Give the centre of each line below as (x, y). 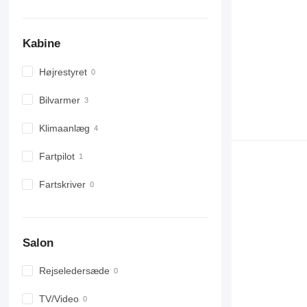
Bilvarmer (59, 100)
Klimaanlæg (64, 128)
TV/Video (59, 299)
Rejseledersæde (74, 271)
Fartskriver (62, 185)
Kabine (41, 44)
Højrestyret (63, 72)
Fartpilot (57, 157)
